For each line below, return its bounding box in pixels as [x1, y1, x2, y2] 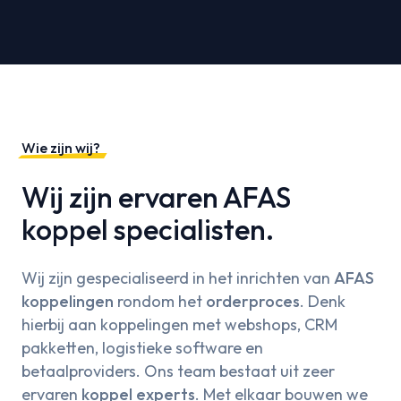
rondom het [114, 291, 206, 312]
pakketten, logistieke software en [21, 337, 263, 359]
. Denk [300, 291, 346, 312]
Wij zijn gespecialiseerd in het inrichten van [21, 268, 334, 289]
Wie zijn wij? [21, 139, 100, 158]
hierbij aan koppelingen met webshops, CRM [21, 314, 337, 336]
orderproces [206, 291, 300, 312]
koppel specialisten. [21, 211, 274, 248]
